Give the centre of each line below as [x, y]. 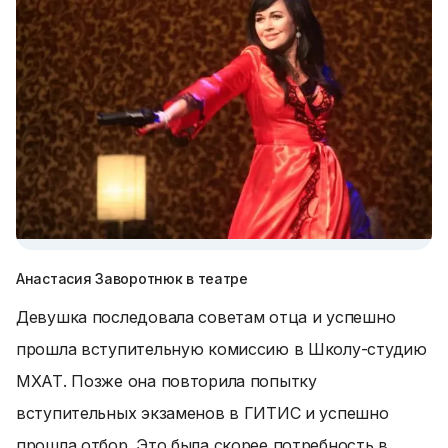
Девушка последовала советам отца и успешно [206, 317]
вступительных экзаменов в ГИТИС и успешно [202, 413]
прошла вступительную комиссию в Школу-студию [221, 349]
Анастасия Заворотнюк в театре [132, 278]
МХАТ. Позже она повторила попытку [166, 381]
